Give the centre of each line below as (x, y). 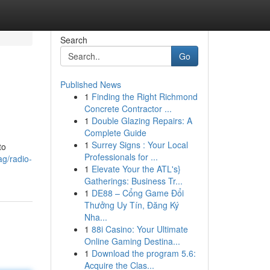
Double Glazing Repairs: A (142, 121)
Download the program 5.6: (143, 253)
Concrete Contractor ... (128, 108)
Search (74, 40)
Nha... (96, 217)
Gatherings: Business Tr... (133, 181)
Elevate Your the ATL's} (136, 169)
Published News (90, 84)
